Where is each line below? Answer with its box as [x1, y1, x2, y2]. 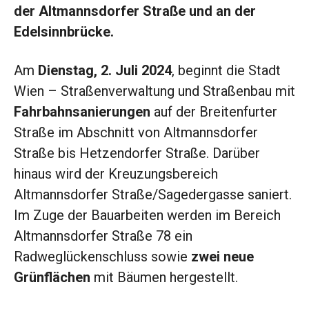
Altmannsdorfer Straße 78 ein [14, 228, 192, 245]
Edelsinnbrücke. [14, 23, 114, 41]
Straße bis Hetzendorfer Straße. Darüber [14, 145, 260, 162]
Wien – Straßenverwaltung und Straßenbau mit [14, 83, 295, 100]
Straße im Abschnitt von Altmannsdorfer [14, 124, 258, 141]
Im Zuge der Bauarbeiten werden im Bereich [14, 207, 281, 224]
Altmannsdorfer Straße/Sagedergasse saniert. [14, 186, 292, 203]
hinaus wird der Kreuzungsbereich [14, 166, 218, 183]
